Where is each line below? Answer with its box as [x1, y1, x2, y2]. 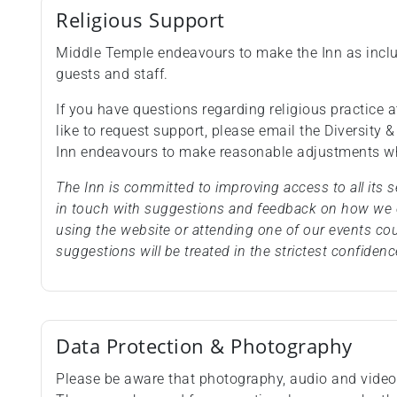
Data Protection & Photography [56, 332, 353, 361]
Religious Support [56, 6, 225, 35]
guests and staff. [56, 66, 168, 83]
